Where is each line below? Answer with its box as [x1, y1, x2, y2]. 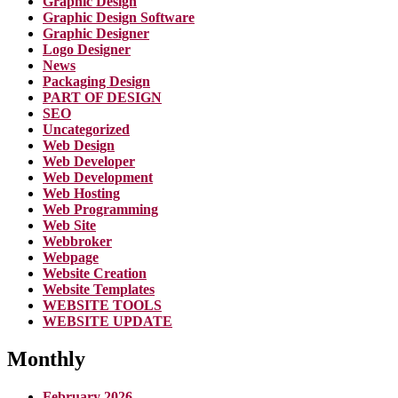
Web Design [43, 137, 115, 153]
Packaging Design [43, 73, 150, 89]
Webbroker [43, 233, 112, 249]
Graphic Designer [43, 25, 149, 41]
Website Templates [43, 281, 155, 297]
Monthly [7, 346, 85, 370]
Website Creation [43, 265, 147, 281]
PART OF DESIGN [43, 89, 162, 105]
